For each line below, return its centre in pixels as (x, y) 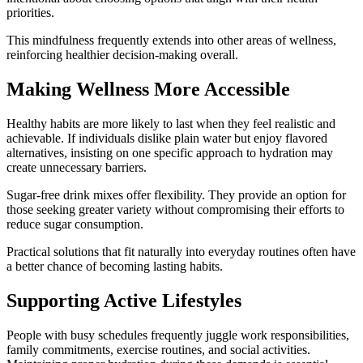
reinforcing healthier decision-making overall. (122, 55)
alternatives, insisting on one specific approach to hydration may (170, 152)
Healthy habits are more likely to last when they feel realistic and (171, 123)
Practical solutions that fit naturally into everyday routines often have (181, 251)
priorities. (30, 13)
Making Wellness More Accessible (148, 90)
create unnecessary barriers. (77, 167)
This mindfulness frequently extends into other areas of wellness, (171, 41)
